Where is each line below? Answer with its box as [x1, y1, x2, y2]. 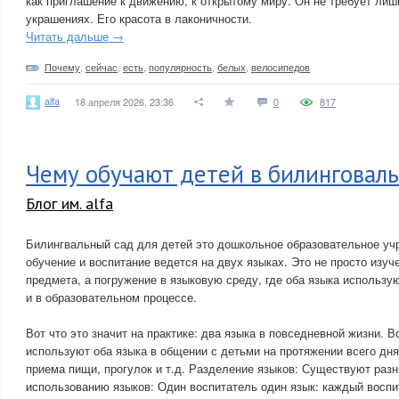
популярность [149, 60, 212, 74]
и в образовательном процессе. [26, 289, 197, 305]
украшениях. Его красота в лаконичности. [26, 10, 252, 27]
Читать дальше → [26, 28, 124, 45]
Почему [45, 60, 80, 74]
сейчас [85, 60, 118, 74]
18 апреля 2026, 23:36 [75, 94, 174, 109]
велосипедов [251, 60, 310, 74]
